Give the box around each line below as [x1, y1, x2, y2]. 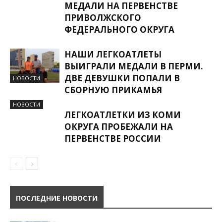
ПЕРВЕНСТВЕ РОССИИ [64, 133, 161, 144]
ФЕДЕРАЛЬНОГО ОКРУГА [64, 24, 174, 35]
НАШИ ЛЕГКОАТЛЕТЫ [64, 49, 162, 60]
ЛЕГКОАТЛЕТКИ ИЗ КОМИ [64, 109, 181, 120]
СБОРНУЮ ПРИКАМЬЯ [64, 84, 162, 96]
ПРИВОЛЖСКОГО [64, 12, 141, 23]
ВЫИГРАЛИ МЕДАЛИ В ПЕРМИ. [64, 60, 203, 72]
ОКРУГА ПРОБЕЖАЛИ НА [64, 121, 173, 132]
